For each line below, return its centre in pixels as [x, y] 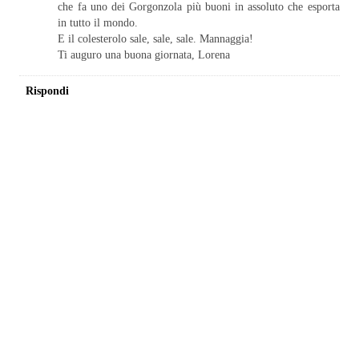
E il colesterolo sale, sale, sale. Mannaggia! [156, 39]
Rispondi [47, 90]
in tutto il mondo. [98, 23]
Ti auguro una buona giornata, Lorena [144, 55]
